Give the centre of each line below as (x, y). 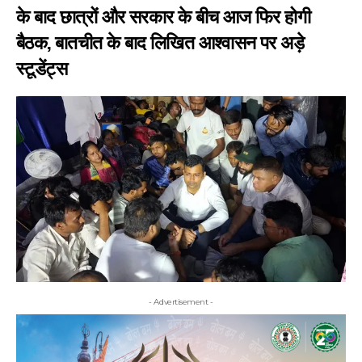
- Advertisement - (181, 301)
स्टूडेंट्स (42, 67)
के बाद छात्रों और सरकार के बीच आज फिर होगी (163, 16)
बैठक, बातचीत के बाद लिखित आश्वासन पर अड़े (160, 42)
